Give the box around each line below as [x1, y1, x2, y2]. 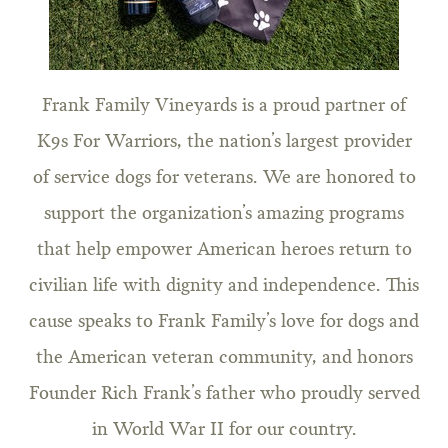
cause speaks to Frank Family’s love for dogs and [29, 313, 419, 332]
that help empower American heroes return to [36, 241, 412, 260]
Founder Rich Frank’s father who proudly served [28, 385, 420, 404]
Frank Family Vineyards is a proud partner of [42, 97, 406, 116]
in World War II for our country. [91, 421, 357, 440]
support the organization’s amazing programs [44, 205, 404, 224]
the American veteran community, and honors [35, 349, 413, 368]
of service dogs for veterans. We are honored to [32, 169, 416, 188]
